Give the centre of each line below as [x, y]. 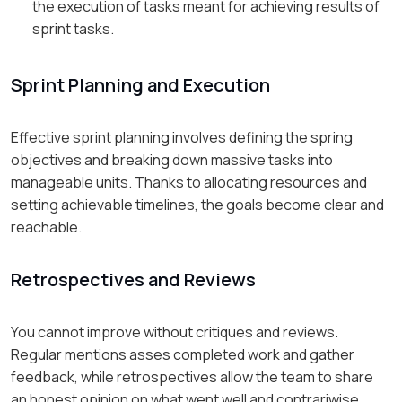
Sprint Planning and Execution [140, 85]
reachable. [46, 227]
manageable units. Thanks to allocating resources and [189, 183]
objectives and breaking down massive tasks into [172, 160]
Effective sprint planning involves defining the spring [182, 138]
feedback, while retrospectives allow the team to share [192, 377]
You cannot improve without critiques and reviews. [175, 332]
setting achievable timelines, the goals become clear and [197, 205]
